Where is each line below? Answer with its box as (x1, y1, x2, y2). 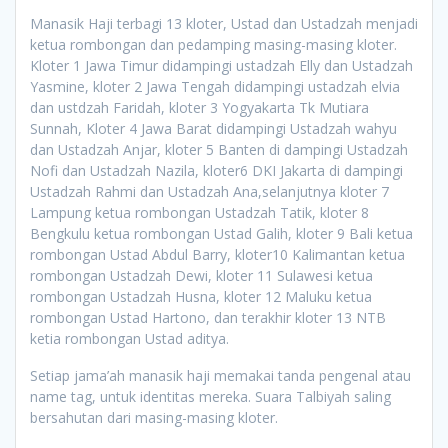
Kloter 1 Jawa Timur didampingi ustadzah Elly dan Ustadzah (30, 55, 413, 75)
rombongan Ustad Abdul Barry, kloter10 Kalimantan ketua (30, 244, 405, 264)
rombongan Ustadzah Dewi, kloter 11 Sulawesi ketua (30, 265, 373, 285)
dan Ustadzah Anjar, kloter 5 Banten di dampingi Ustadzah (30, 139, 408, 159)
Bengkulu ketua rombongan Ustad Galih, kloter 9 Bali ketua (30, 223, 413, 243)
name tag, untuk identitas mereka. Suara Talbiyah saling (30, 386, 391, 406)
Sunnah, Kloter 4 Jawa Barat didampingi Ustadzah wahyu (30, 118, 397, 138)
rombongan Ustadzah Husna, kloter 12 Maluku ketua (30, 286, 372, 306)
